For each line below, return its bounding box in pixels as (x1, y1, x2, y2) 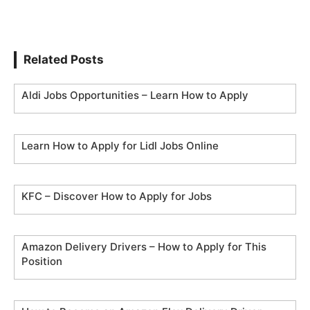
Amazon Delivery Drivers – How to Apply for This (21, 240, 266, 253)
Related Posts (24, 53, 104, 66)
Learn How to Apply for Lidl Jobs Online (21, 139, 219, 152)
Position (21, 255, 62, 268)
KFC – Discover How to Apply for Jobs (21, 190, 212, 203)
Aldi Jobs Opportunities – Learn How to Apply (21, 89, 248, 102)
